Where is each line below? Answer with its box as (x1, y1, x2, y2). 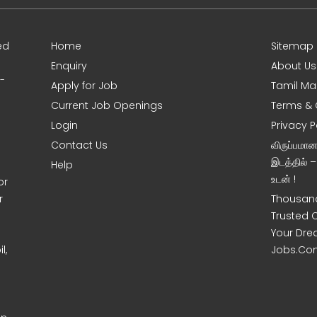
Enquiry (51, 59, 88, 74)
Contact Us (51, 138, 108, 153)
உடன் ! (271, 172, 296, 187)
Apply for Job (51, 79, 118, 93)
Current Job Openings (51, 98, 163, 113)
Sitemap (271, 39, 314, 54)
